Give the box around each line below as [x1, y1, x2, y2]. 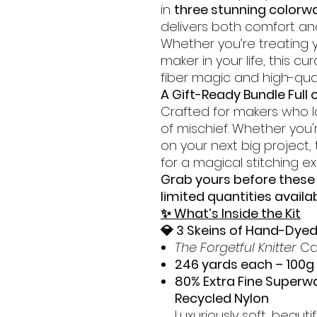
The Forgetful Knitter [175, 238, 296, 256]
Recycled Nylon [175, 289, 269, 307]
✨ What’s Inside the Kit [161, 204, 301, 222]
